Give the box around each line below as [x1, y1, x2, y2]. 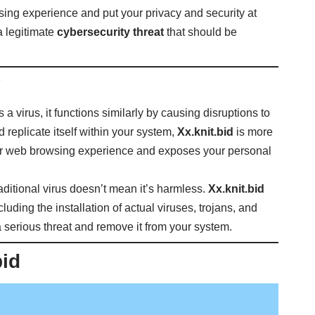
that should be [164, 26, 238, 39]
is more [233, 125, 274, 138]
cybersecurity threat [57, 26, 165, 39]
